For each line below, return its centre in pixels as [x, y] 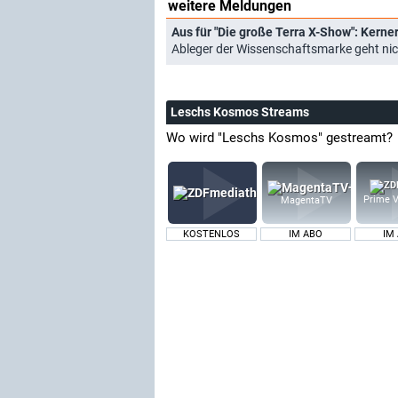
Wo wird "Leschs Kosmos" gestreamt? [279, 137]
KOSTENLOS [211, 234]
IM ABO [306, 234]
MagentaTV [306, 200]
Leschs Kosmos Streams [240, 111]
